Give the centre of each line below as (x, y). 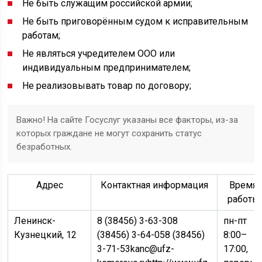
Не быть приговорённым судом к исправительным (135, 21)
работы (243, 199)
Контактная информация (154, 185)
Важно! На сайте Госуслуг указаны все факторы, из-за (127, 120)
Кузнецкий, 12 (46, 235)
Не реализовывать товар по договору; (107, 86)
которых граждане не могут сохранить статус (109, 133)
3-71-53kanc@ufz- (136, 249)
